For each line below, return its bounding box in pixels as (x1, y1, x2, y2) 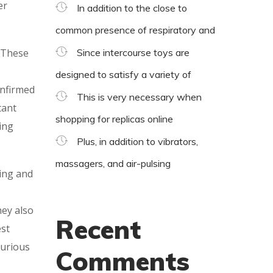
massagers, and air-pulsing (55, 157, 171, 169)
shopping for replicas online (55, 112, 173, 125)
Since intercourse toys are (77, 46, 190, 58)
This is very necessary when (77, 90, 202, 103)
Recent (55, 213, 141, 246)
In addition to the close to (77, 1, 187, 14)
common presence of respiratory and (55, 23, 215, 36)
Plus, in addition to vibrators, (77, 135, 198, 147)
